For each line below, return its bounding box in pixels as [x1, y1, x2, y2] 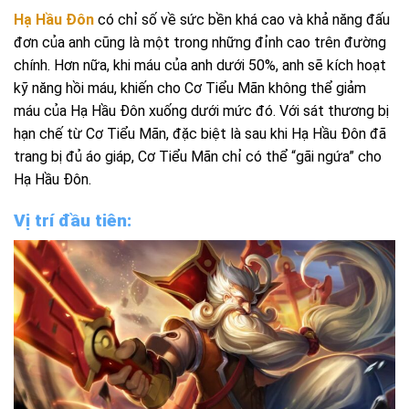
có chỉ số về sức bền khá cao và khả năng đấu [94, 10, 390, 28]
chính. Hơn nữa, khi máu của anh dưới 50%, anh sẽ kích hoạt [14, 56, 386, 74]
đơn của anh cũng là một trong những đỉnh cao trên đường [14, 33, 386, 51]
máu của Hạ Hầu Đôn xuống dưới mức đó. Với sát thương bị [14, 101, 389, 120]
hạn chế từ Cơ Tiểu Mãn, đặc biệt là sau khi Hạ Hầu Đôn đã [14, 124, 386, 142]
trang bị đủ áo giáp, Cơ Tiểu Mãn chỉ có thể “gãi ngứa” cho [14, 147, 382, 165]
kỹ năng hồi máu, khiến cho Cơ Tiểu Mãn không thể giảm [14, 79, 366, 97]
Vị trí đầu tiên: [14, 209, 131, 231]
